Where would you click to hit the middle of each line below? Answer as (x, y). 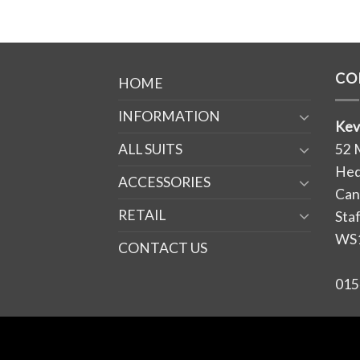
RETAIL (142, 215)
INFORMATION (169, 116)
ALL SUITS (150, 149)
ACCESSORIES (164, 182)
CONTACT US (163, 247)
